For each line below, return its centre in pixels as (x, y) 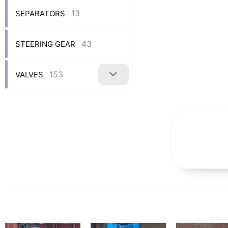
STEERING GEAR (45, 44)
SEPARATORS (40, 13)
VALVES (29, 74)
